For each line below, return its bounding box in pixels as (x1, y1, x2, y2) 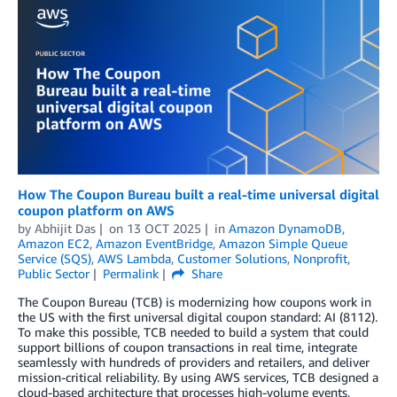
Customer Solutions (177, 250, 287, 266)
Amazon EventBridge (96, 235, 213, 251)
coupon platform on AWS (18, 201, 175, 218)
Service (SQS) (18, 250, 91, 266)
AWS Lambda (97, 250, 171, 266)
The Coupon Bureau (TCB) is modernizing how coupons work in (18, 293, 371, 309)
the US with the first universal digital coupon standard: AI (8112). (18, 308, 378, 324)
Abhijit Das (35, 220, 96, 236)
